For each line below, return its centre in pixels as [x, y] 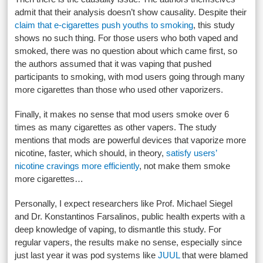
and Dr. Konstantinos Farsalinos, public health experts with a [130, 216]
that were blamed [214, 255]
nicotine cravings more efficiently [77, 166]
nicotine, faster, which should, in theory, [91, 153]
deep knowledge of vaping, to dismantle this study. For [118, 229]
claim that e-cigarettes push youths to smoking [104, 25]
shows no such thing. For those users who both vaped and [127, 38]
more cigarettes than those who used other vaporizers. [119, 90]
